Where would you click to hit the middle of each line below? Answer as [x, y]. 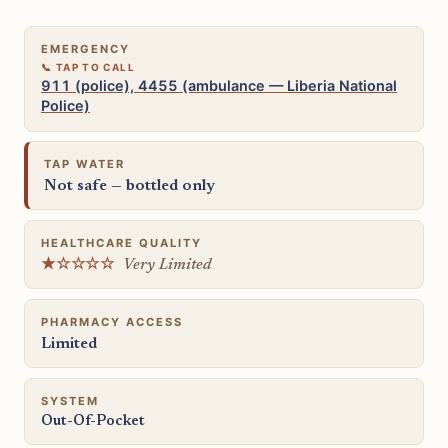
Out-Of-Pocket [93, 421]
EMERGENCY [86, 48]
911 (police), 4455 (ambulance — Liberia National [219, 85]
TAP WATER [85, 163]
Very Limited [167, 264]
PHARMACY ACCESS [112, 321]
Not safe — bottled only [129, 185]
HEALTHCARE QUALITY [122, 242]
